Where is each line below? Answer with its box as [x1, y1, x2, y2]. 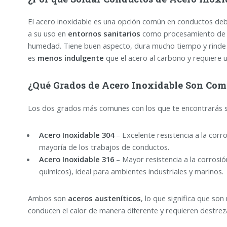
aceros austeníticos [67, 193, 141, 204]
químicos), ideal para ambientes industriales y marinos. [39, 166, 223, 176]
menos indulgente [37, 52, 104, 63]
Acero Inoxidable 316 [39, 154, 114, 164]
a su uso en [27, 28, 68, 39]
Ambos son [27, 193, 68, 204]
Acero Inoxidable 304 [39, 129, 114, 140]
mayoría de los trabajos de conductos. [39, 141, 169, 152]
